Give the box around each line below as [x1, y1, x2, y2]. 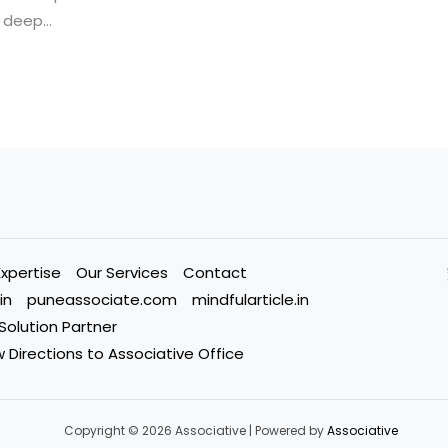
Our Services [76, 262, 168, 284]
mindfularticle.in [192, 289, 309, 311]
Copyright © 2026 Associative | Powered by [63, 422, 327, 440]
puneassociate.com [27, 289, 177, 311]
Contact [183, 262, 247, 284]
